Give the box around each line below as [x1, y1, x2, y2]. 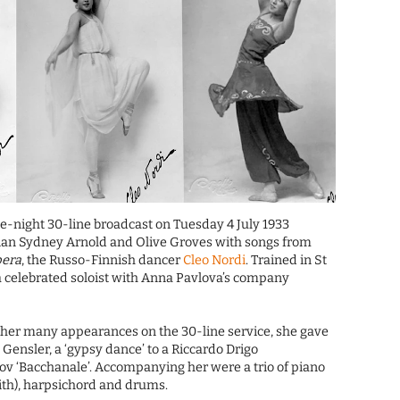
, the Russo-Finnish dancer [21, 253, 184, 269]
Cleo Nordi [183, 253, 246, 269]
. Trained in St [246, 253, 328, 269]
